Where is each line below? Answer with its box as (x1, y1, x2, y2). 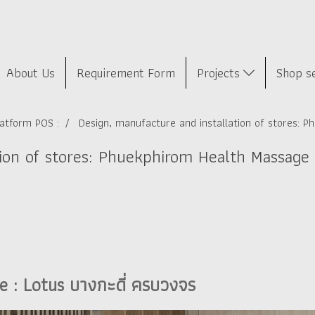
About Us (6, 62, 55, 83)
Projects (196, 62, 243, 83)
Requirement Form (76, 62, 175, 83)
